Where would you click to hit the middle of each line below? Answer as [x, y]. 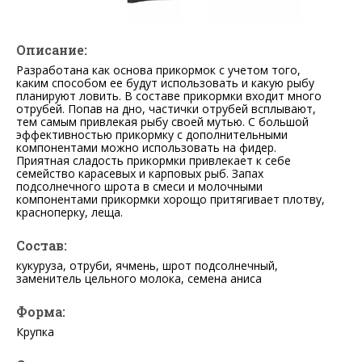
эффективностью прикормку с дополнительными [152, 135]
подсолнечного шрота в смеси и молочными [139, 187]
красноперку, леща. [69, 213]
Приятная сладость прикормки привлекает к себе [154, 161]
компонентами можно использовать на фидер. [146, 148]
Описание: [52, 50]
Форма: [41, 312]
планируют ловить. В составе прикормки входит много [169, 96]
